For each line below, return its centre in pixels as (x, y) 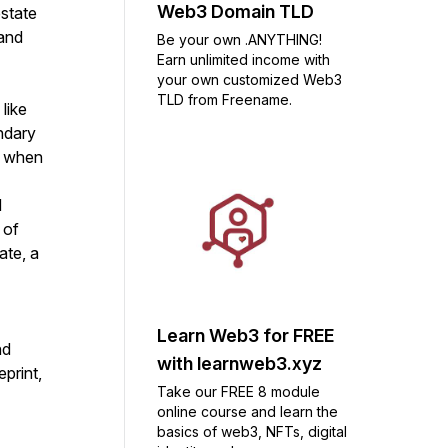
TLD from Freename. (224, 99)
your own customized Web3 (249, 79)
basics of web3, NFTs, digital (252, 431)
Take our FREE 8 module (238, 391)
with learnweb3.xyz (239, 363)
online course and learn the (247, 411)
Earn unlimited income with (243, 59)
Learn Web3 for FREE (245, 335)
